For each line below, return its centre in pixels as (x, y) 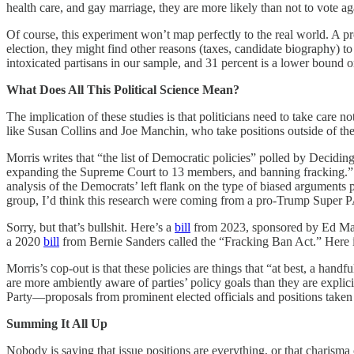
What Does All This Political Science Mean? (123, 89)
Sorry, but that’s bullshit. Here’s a (90, 227)
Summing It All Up (57, 323)
